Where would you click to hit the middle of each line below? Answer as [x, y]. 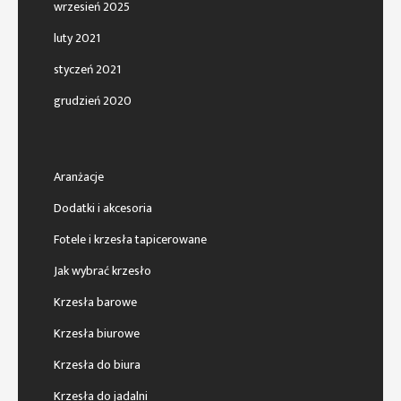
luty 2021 [77, 38]
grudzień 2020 [93, 101]
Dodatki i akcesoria [103, 209]
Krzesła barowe [95, 303]
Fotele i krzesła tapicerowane [130, 240]
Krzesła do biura [97, 365]
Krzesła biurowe [97, 334]
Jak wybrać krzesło [102, 271]
